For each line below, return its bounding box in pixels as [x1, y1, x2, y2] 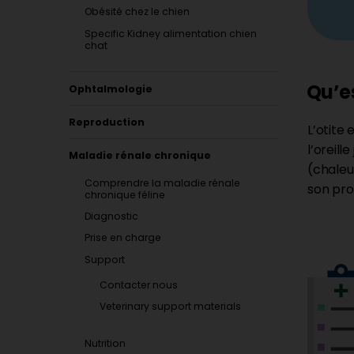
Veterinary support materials [100, 299, 242, 313]
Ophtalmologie [69, 81, 153, 96]
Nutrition [84, 336, 126, 350]
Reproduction [69, 115, 145, 129]
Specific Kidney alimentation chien [84, 26, 257, 40]
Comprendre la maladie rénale [84, 175, 240, 190]
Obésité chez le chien [84, 5, 190, 19]
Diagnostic [84, 209, 138, 224]
